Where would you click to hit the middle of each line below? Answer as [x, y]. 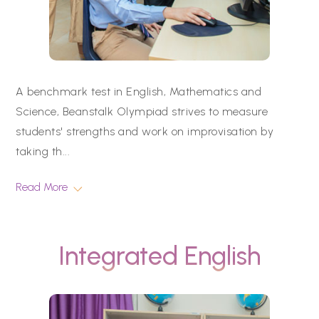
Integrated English [159, 256]
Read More [42, 187]
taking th [39, 151]
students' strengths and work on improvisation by [145, 131]
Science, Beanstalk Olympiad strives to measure [142, 111]
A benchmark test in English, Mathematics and [138, 91]
